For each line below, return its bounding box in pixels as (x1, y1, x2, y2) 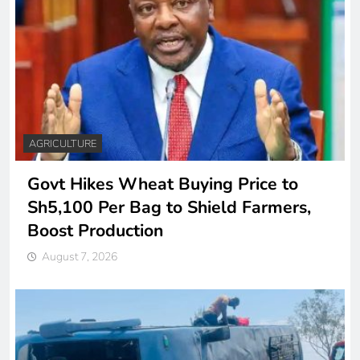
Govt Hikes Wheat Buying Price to (27, 173, 298, 197)
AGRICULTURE (29, 137, 96, 152)
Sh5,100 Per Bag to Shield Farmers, (27, 196, 311, 220)
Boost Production (27, 219, 163, 243)
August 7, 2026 (42, 249, 117, 265)
